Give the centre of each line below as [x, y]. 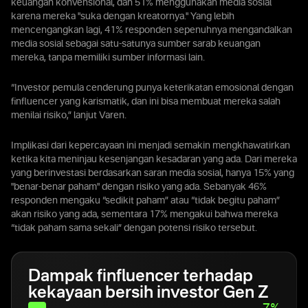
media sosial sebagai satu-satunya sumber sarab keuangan [136, 44]
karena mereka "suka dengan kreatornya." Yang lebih [123, 16]
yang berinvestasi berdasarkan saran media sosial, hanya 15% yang [153, 173]
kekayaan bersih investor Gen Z [148, 294]
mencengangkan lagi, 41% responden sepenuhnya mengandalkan [152, 30]
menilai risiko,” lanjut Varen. [69, 115]
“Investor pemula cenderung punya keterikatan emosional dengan [152, 88]
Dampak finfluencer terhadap [141, 277]
